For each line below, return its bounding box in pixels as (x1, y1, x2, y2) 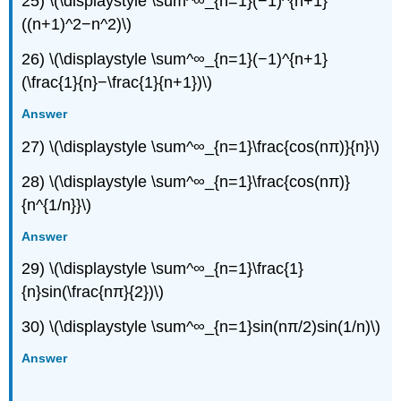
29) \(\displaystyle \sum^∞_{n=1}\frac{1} (21, 260, 304, 278)
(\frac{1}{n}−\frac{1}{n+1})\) (21, 73, 213, 91)
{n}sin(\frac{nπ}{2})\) (21, 283, 165, 302)
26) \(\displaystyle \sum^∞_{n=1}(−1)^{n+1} (21, 49, 328, 68)
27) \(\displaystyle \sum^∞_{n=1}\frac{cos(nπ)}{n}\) (21, 137, 380, 156)
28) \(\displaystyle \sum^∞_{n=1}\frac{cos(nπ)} (21, 172, 351, 191)
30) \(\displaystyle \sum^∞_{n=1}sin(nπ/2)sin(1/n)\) (21, 318, 381, 337)
